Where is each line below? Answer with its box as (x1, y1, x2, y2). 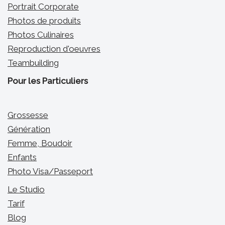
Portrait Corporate (8, 2, 79, 12)
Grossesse (8, 110, 48, 121)
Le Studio (8, 184, 45, 195)
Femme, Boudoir (8, 138, 72, 149)
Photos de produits (8, 16, 81, 26)
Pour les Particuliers (8, 76, 88, 86)
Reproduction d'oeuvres (8, 44, 100, 54)
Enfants (8, 152, 37, 163)
